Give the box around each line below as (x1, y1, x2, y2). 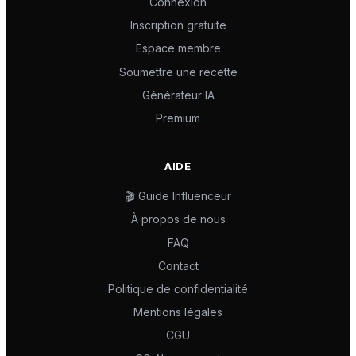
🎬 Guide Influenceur (125, 189, 231, 203)
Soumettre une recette (118, 64, 238, 79)
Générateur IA (141, 87, 215, 102)
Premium (156, 111, 200, 125)
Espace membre (135, 41, 221, 56)
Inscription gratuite (130, 18, 226, 33)
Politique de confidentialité (108, 281, 248, 296)
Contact (157, 258, 199, 273)
